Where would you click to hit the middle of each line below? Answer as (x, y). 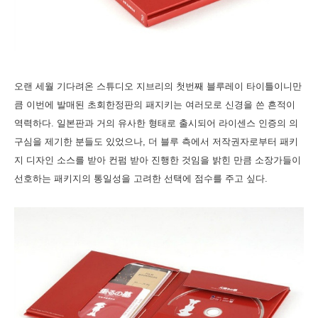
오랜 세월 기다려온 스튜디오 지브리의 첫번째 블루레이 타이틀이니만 (158, 86)
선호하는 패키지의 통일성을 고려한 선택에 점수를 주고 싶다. (141, 178)
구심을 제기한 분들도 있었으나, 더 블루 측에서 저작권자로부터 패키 (156, 141)
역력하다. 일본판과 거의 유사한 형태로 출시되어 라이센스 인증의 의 (156, 123)
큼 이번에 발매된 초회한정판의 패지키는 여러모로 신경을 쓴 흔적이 (155, 104)
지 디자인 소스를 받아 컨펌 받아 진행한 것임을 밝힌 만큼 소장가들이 (158, 160)
